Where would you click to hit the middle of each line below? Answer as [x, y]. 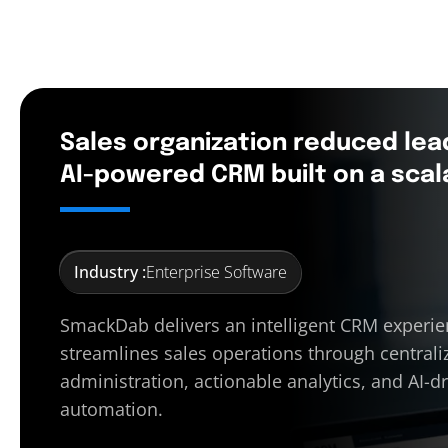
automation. [111, 409]
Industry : [110, 272]
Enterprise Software [216, 272]
